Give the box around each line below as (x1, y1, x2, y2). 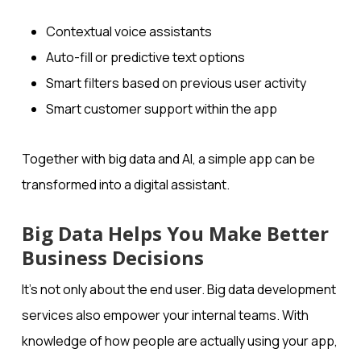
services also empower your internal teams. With (21, 306, 309, 325)
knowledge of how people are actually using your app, (21, 332, 338, 351)
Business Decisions (21, 244, 204, 272)
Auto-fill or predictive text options (45, 48, 245, 67)
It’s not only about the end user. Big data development (21, 280, 336, 299)
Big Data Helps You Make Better (21, 220, 329, 247)
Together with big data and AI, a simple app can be (21, 150, 315, 168)
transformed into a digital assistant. (21, 176, 230, 194)
